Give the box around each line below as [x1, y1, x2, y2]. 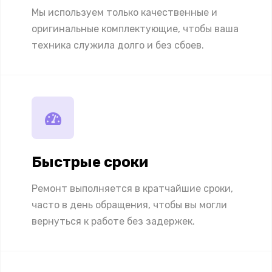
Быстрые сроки [32, 154, 148, 171]
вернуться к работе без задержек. [32, 216, 195, 228]
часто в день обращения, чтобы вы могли [32, 199, 227, 211]
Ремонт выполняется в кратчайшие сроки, [32, 183, 233, 195]
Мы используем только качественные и [32, 7, 217, 19]
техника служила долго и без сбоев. [32, 39, 204, 52]
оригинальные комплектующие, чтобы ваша [32, 23, 239, 35]
